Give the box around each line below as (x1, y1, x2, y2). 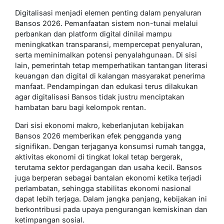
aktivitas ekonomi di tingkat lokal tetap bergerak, (15, 152, 182, 161)
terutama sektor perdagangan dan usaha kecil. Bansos (15, 163, 202, 172)
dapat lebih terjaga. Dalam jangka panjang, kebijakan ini (15, 194, 207, 203)
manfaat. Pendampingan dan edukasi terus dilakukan (15, 82, 198, 91)
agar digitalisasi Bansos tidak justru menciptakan (15, 92, 184, 101)
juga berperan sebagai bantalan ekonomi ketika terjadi (15, 173, 201, 182)
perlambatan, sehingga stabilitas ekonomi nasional (15, 184, 191, 193)
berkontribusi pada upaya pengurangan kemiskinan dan (15, 205, 207, 214)
